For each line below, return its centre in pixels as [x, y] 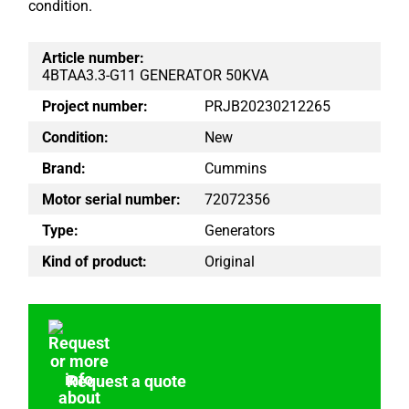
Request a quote [127, 382]
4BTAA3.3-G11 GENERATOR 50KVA [156, 75]
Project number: [95, 106]
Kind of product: [95, 261]
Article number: [94, 58]
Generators [240, 230]
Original [230, 261]
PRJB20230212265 [267, 106]
